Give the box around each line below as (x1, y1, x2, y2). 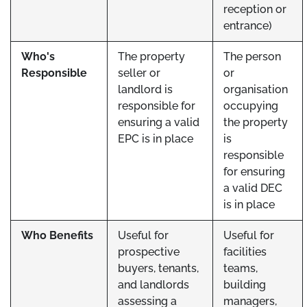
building (223, 278, 266, 291)
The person (223, 50, 281, 63)
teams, (223, 262, 258, 275)
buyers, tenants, (118, 262, 199, 275)
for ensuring (223, 165, 285, 178)
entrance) (223, 19, 272, 32)
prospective (118, 245, 180, 258)
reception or (223, 3, 286, 16)
